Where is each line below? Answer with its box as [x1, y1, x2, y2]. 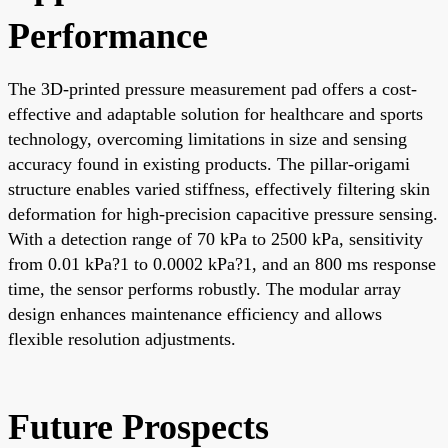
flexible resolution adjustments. [8, 328, 236, 349]
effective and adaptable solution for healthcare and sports [8, 103, 423, 124]
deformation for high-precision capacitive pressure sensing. [8, 203, 438, 224]
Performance [8, 15, 208, 56]
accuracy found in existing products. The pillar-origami [8, 153, 410, 174]
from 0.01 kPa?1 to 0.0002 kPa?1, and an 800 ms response [8, 253, 436, 274]
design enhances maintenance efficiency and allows [8, 303, 382, 324]
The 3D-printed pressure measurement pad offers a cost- [8, 78, 417, 99]
